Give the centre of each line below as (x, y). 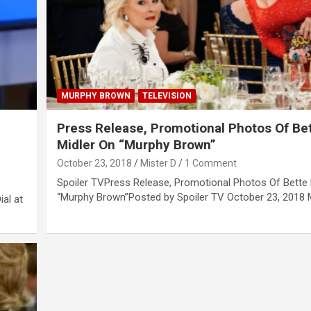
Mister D (159, 163)
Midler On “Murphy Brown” (137, 145)
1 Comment (211, 163)
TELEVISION (167, 96)
